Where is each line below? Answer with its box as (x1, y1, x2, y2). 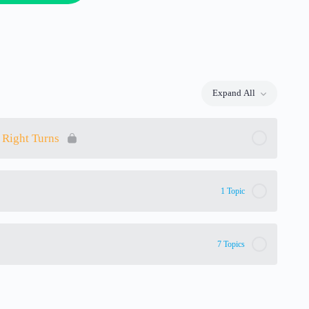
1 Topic (220, 186, 245, 196)
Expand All (212, 88, 255, 98)
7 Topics (217, 239, 245, 249)
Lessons (238, 92, 268, 103)
